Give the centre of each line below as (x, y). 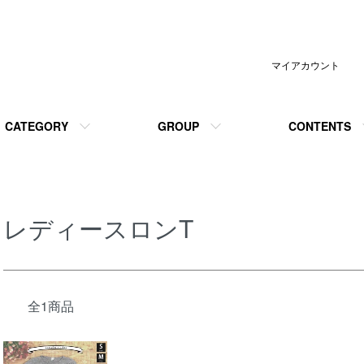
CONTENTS (320, 126)
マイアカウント (305, 65)
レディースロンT (98, 228)
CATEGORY (37, 126)
